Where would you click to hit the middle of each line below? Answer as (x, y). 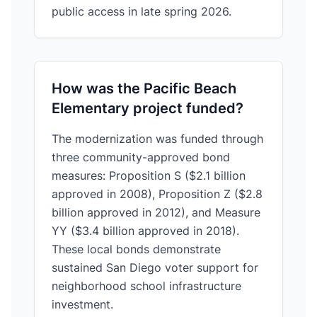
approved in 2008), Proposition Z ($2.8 (157, 194)
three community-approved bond (141, 157)
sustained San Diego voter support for (155, 267)
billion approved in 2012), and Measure (156, 212)
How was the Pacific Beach (144, 88)
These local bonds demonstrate (136, 249)
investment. (82, 304)
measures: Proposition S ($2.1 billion (149, 175)
